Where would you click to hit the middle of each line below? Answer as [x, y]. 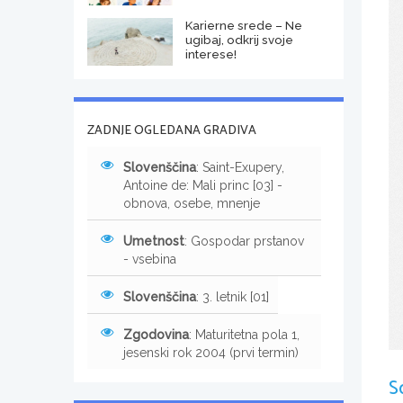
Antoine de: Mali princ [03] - [203, 185]
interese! [210, 54]
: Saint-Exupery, [240, 167]
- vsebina [150, 259]
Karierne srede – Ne [243, 25]
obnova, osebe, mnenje [192, 203]
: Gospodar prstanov [244, 241]
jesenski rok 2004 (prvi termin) [211, 352]
